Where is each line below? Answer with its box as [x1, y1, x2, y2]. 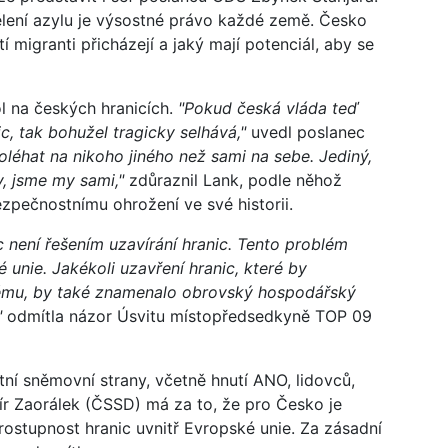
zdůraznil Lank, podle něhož [124, 169, 342, 190]
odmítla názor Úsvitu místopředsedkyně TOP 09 [7, 305, 372, 326]
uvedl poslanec [246, 121, 365, 142]
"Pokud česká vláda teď [178, 97, 358, 118]
